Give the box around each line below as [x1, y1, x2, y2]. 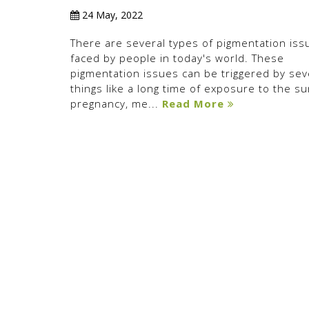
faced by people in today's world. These [70, 51, 284, 65]
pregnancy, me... [70, 97, 162, 110]
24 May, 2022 [79, 8, 143, 21]
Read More [162, 97, 228, 110]
